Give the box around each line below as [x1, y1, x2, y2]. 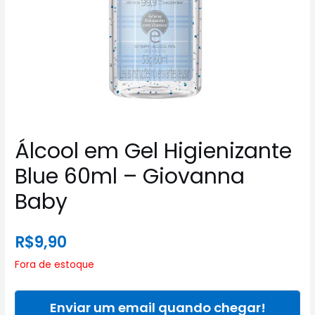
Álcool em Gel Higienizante [15, 136, 292, 166]
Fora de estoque [15, 258, 95, 272]
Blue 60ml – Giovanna [15, 161, 245, 191]
